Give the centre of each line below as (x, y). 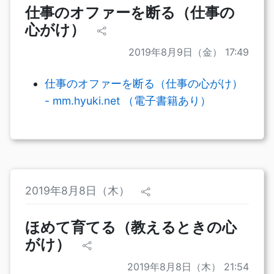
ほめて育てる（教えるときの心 (131, 228)
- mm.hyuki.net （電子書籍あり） (128, 101)
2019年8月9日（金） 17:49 (189, 52)
